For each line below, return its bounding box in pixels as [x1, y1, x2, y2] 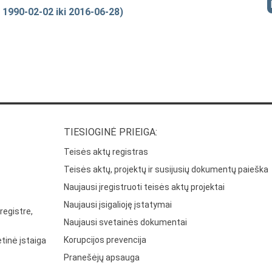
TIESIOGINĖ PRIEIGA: [64, 126, 158, 138]
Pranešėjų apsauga [64, 253, 140, 263]
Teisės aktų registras [64, 147, 149, 157]
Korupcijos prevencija [64, 235, 147, 245]
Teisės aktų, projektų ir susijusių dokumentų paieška [64, 165, 269, 175]
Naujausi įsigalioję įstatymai [64, 200, 172, 210]
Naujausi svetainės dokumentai [64, 217, 188, 228]
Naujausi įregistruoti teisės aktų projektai [64, 182, 225, 192]
